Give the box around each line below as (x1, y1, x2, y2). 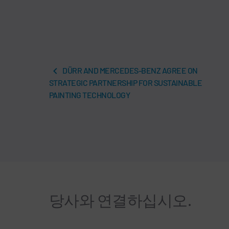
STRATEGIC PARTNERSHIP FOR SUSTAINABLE (49, 77, 202, 87)
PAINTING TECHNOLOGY (49, 89, 130, 100)
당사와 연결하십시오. (49, 190, 192, 209)
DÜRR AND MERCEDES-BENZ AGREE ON (61, 65, 198, 75)
